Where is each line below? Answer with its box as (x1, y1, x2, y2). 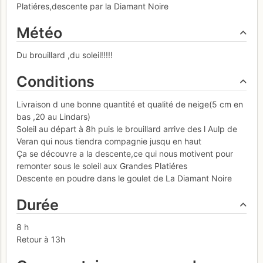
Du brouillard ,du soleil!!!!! (16, 50, 113, 60)
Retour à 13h (16, 234, 65, 245)
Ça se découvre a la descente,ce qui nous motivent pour (16, 148, 233, 159)
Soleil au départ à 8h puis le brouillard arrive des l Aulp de (16, 123, 237, 134)
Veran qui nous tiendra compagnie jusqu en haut (16, 136, 201, 146)
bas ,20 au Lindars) (16, 111, 90, 122)
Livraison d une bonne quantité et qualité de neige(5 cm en (16, 99, 243, 109)
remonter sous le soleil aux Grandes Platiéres (16, 160, 187, 171)
